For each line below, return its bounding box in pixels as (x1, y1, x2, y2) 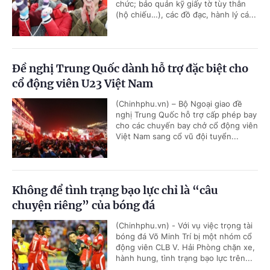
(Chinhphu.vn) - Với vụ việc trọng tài (116, 221, 253, 230)
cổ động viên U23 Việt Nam (12, 77, 153, 90)
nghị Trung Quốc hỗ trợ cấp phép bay (116, 110, 257, 119)
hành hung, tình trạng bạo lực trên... (116, 253, 253, 263)
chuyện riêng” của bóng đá (12, 198, 155, 212)
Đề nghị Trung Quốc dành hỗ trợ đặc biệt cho (12, 61, 248, 75)
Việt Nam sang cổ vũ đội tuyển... (116, 131, 239, 141)
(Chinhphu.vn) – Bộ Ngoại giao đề (116, 99, 242, 108)
